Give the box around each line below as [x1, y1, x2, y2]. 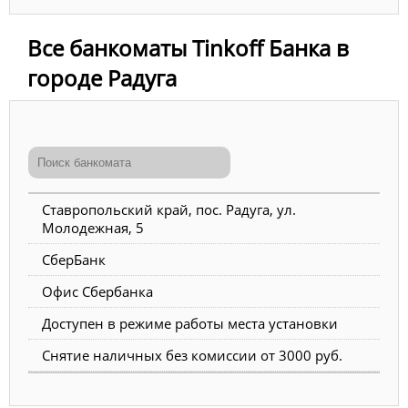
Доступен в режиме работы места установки [42, 313, 338, 332]
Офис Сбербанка [42, 281, 153, 301]
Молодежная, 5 [42, 218, 144, 237]
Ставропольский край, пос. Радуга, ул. [42, 199, 296, 219]
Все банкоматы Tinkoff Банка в [27, 32, 349, 63]
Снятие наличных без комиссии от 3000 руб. [42, 345, 342, 364]
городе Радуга [27, 62, 177, 93]
